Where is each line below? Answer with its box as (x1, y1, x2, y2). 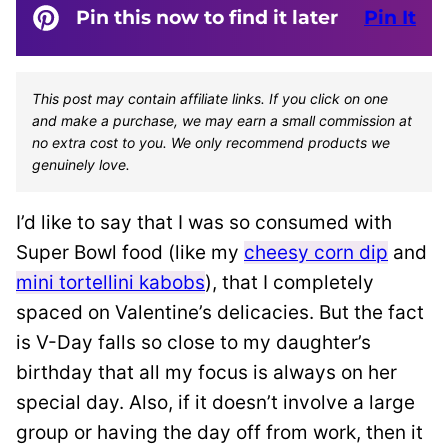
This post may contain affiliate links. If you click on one (32, 90, 388, 107)
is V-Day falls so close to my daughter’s (16, 331, 371, 354)
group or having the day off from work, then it (16, 421, 423, 444)
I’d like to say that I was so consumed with (16, 211, 392, 234)
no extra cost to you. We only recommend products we (32, 134, 390, 151)
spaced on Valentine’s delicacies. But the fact (16, 301, 424, 324)
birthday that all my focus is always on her (16, 361, 397, 384)
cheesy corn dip (244, 241, 388, 264)
